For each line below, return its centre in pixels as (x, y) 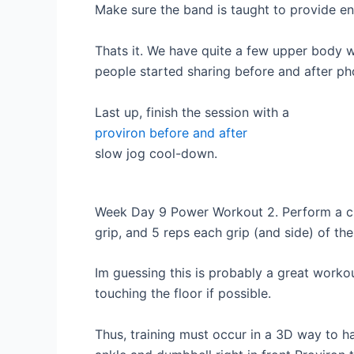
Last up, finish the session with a (192, 112)
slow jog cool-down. (156, 153)
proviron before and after (171, 132)
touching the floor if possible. (183, 294)
